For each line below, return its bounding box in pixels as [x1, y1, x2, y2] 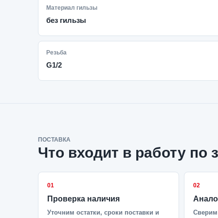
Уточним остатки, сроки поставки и [47, 209, 159, 216]
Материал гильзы [46, 4, 97, 11]
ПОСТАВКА [38, 136, 71, 143]
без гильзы [46, 16, 86, 24]
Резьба [46, 49, 67, 56]
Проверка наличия [47, 195, 120, 203]
